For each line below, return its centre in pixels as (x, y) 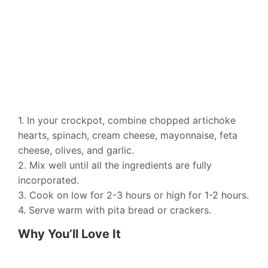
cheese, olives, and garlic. (76, 150)
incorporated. (48, 180)
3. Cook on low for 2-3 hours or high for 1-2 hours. (133, 195)
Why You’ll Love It (69, 234)
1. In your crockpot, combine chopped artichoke (127, 121)
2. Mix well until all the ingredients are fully (115, 165)
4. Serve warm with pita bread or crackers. (115, 210)
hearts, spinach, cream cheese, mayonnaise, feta (128, 135)
